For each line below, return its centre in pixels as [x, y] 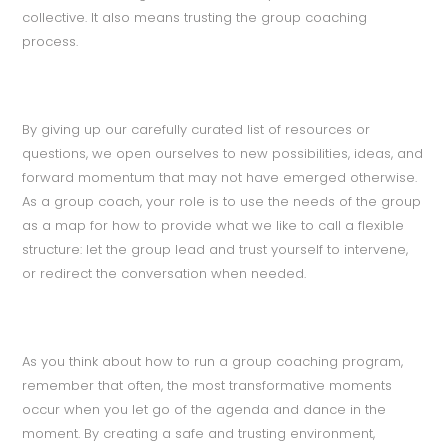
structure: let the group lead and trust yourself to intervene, [215, 249]
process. [50, 41]
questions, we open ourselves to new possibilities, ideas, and [223, 153]
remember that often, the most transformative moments [207, 385]
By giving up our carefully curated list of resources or [196, 129]
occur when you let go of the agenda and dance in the [204, 409]
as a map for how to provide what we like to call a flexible [213, 225]
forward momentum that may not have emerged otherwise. [220, 177]
